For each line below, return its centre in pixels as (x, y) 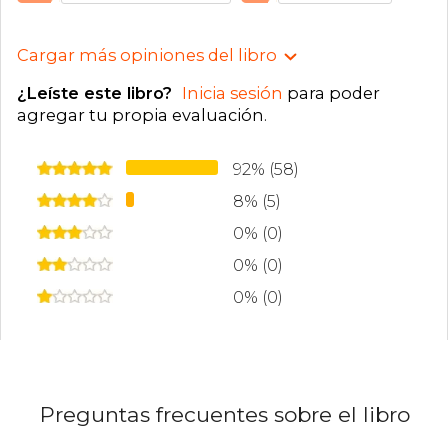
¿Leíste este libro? (97, 93)
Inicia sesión (232, 93)
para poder (331, 93)
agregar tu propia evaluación (140, 115)
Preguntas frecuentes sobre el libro (225, 414)
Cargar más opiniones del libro (147, 55)
